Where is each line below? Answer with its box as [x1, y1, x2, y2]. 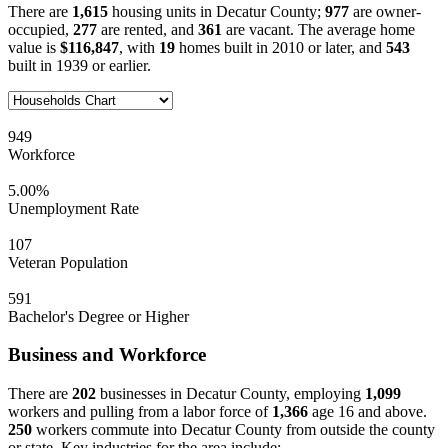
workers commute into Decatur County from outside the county [32, 421, 435, 439]
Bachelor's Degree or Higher [8, 307, 189, 325]
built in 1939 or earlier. [8, 56, 151, 74]
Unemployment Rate [8, 199, 139, 217]
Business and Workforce [8, 344, 206, 366]
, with [119, 38, 159, 56]
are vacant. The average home [222, 20, 415, 38]
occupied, [8, 20, 73, 38]
